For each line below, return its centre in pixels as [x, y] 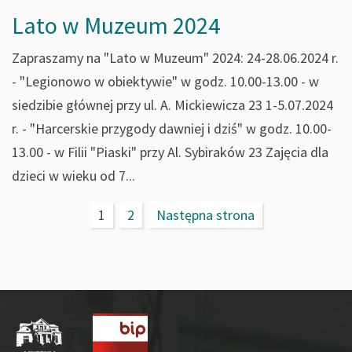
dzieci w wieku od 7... [73, 176]
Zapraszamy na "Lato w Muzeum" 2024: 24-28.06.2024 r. [175, 58]
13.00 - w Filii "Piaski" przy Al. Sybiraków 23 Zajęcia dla [170, 152]
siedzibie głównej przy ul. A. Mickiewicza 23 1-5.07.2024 [172, 105]
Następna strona [205, 215]
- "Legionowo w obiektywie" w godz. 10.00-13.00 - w [165, 81]
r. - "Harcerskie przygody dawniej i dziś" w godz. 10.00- [172, 128]
